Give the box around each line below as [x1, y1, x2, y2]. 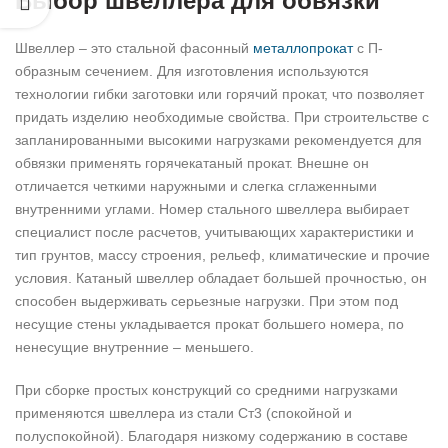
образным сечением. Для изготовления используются [15, 63, 369, 80]
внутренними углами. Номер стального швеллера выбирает [15, 201, 409, 218]
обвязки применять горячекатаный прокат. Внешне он [15, 155, 369, 172]
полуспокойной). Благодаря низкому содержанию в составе [15, 428, 408, 445]
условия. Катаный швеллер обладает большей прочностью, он [15, 270, 427, 287]
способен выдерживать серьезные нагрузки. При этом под [15, 293, 398, 310]
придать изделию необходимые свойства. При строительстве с [15, 109, 429, 126]
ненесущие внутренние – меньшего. [15, 339, 254, 356]
